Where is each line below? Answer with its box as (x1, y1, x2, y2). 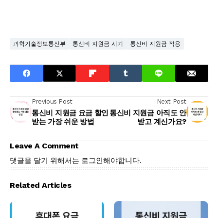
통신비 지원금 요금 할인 (32, 109, 109, 117)
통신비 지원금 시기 (73, 40, 123, 47)
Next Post (156, 98, 186, 105)
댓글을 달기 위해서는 (10, 156, 81, 165)
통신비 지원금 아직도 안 (109, 109, 186, 117)
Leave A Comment (10, 141, 79, 150)
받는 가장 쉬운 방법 (32, 117, 94, 126)
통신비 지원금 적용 (130, 40, 181, 47)
